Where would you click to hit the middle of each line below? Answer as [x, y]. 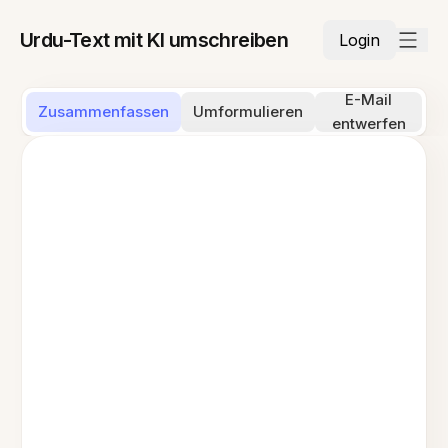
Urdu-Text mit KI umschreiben [154, 40]
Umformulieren [248, 111]
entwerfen [368, 123]
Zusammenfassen [104, 111]
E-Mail [368, 99]
